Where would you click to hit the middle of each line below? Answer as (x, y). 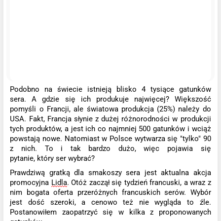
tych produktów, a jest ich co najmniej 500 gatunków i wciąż (110, 129)
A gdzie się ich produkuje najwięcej (99, 99)
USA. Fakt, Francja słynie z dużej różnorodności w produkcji (110, 119)
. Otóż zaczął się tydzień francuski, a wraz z (139, 182)
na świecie (66, 89)
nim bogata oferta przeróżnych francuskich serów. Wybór (110, 192)
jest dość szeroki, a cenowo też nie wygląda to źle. (110, 202)
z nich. (24, 148)
